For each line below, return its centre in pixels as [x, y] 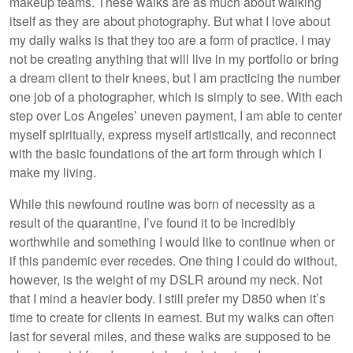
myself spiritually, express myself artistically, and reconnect [173, 134]
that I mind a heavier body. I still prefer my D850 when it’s [167, 298]
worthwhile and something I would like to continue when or [172, 241]
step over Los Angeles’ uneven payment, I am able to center [176, 115]
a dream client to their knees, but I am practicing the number [175, 77]
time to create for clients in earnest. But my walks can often [172, 317]
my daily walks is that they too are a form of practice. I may [170, 39]
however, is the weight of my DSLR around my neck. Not [166, 279]
